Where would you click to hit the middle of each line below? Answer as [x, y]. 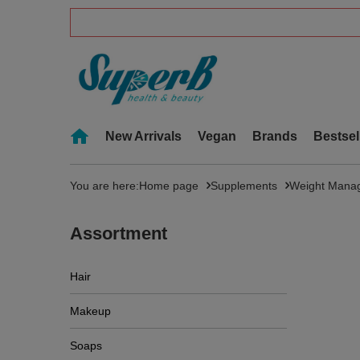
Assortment [119, 233]
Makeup [90, 311]
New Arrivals [143, 136]
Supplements [244, 186]
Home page [169, 186]
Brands [275, 136]
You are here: [104, 186]
